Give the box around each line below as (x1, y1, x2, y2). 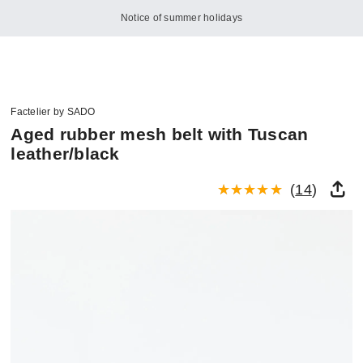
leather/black (11, 143, 120, 163)
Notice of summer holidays (121, 12, 242, 24)
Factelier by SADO (11, 106, 96, 118)
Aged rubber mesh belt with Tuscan (11, 124, 309, 143)
